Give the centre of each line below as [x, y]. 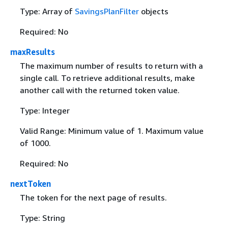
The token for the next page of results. [93, 197]
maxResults [33, 52]
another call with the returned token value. [99, 90]
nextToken [31, 183]
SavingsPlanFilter [107, 11]
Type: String [42, 218]
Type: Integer [45, 110]
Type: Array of [47, 11]
